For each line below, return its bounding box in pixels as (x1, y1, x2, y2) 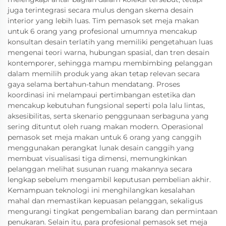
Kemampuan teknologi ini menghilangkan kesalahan (8, 186, 195, 195)
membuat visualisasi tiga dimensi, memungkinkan (8, 154, 187, 163)
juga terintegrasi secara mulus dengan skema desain (8, 6, 193, 15)
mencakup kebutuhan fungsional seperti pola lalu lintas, (8, 101, 205, 110)
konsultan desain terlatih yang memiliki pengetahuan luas (8, 37, 213, 46)
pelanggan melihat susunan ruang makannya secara (8, 164, 192, 174)
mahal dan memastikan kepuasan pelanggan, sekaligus (8, 196, 203, 205)
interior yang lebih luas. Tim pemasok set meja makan (8, 16, 199, 25)
